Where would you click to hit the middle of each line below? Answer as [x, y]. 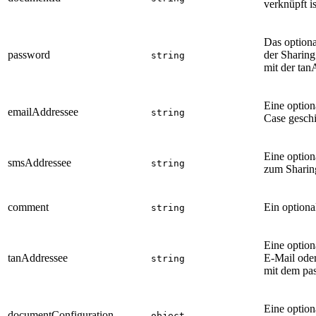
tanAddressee [38, 258]
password [29, 55]
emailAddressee [43, 112]
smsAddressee [39, 163]
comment [28, 207]
